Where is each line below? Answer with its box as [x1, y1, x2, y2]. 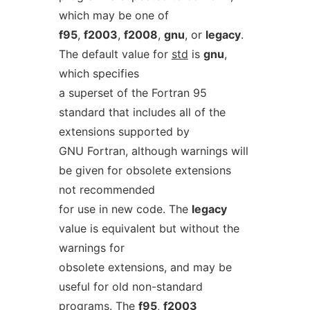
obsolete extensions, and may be [58, 260, 232, 274]
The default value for [58, 47, 172, 61]
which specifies [58, 66, 139, 80]
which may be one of [58, 8, 169, 22]
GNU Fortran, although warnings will [58, 144, 248, 158]
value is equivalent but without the [58, 221, 239, 235]
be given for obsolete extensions [58, 163, 231, 177]
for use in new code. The [58, 202, 192, 216]
